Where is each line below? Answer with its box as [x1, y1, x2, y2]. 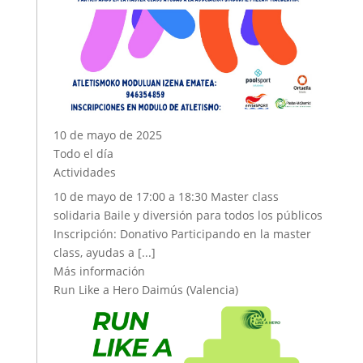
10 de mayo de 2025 [53, 127, 175, 143]
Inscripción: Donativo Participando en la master [53, 226, 311, 242]
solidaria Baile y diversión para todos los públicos [53, 207, 322, 224]
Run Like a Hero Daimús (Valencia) [53, 282, 238, 298]
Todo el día [53, 146, 113, 162]
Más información [53, 263, 145, 280]
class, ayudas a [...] [53, 245, 156, 261]
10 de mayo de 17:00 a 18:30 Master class [53, 189, 279, 205]
